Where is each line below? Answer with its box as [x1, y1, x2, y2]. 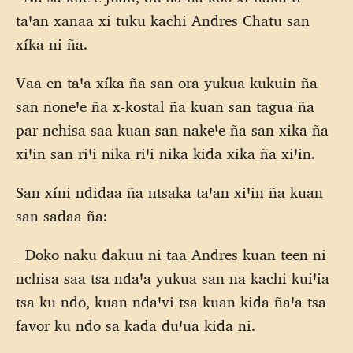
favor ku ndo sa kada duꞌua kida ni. [16, 316, 255, 336]
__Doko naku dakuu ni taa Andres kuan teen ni [16, 245, 326, 265]
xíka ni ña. [16, 34, 87, 54]
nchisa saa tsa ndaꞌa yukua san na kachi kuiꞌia [16, 269, 329, 288]
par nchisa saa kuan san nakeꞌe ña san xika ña [16, 121, 329, 140]
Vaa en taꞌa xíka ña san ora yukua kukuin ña [16, 73, 318, 93]
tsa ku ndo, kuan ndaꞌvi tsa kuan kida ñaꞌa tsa [16, 292, 326, 312]
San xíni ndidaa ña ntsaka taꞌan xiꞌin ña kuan [16, 183, 323, 203]
